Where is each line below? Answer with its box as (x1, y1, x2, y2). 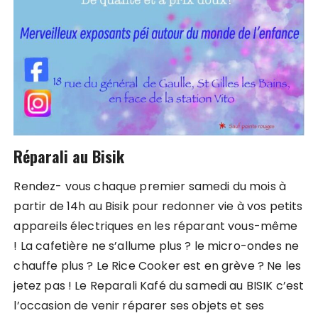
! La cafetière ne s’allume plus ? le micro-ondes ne (13, 237, 300, 254)
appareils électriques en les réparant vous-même (13, 217, 298, 234)
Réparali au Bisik (13, 145, 125, 168)
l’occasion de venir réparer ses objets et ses (13, 297, 265, 314)
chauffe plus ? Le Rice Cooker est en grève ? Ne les (13, 257, 302, 274)
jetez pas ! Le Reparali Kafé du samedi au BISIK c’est (13, 277, 305, 294)
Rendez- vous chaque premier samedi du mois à (13, 177, 287, 194)
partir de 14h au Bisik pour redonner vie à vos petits (13, 197, 303, 214)
